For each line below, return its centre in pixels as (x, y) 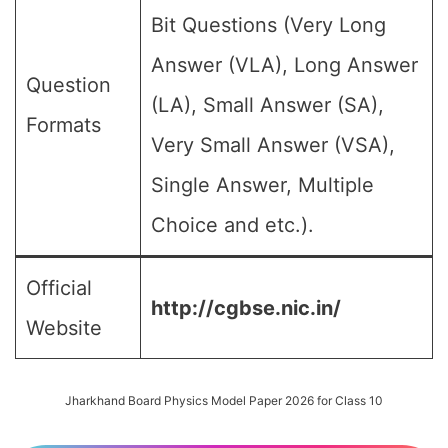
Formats (63, 125)
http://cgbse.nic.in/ (246, 308)
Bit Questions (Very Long (268, 25)
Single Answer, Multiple (262, 185)
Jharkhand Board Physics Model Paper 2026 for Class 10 (224, 400)
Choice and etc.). (232, 225)
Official (59, 288)
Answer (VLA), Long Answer (284, 65)
